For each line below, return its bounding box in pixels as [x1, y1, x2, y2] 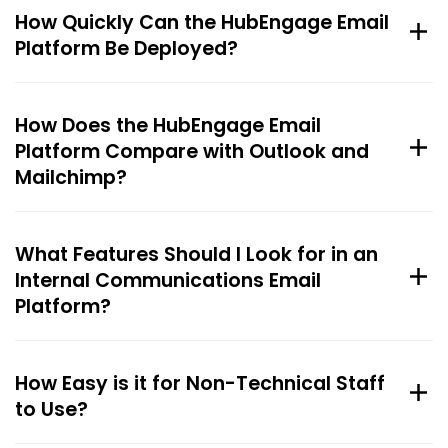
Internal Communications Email [15, 267, 321, 295]
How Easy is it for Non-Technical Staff [15, 370, 385, 398]
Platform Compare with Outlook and [15, 138, 369, 166]
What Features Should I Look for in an [15, 241, 378, 269]
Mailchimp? [15, 164, 127, 192]
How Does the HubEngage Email [15, 112, 321, 140]
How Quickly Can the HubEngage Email [15, 9, 389, 37]
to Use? [15, 396, 88, 424]
